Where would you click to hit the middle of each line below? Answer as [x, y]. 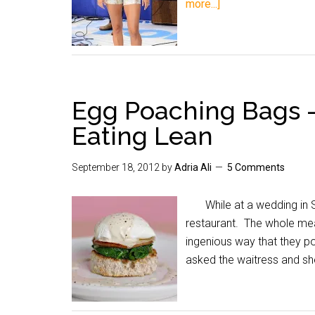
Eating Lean [142, 136]
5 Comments [256, 167]
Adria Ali [193, 167]
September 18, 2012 [116, 167]
